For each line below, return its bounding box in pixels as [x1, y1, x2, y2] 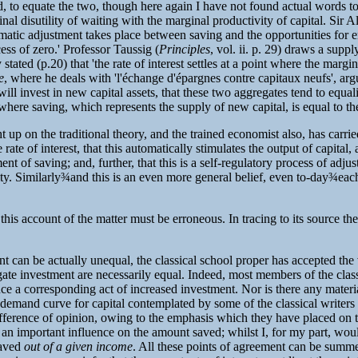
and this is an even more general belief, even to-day [70, 169, 328, 184]
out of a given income [24, 339, 133, 353]
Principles [159, 42, 210, 56]
